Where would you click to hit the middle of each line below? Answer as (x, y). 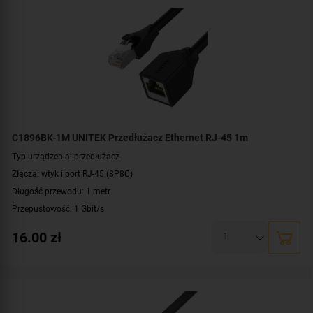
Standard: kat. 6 (42, 243)
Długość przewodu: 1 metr (61, 191)
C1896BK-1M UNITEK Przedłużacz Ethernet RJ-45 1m (130, 137)
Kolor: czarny (37, 261)
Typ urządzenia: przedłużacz (66, 156)
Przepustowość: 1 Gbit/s (58, 208)
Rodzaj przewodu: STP (54, 226)
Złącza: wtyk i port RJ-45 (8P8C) (72, 173)
